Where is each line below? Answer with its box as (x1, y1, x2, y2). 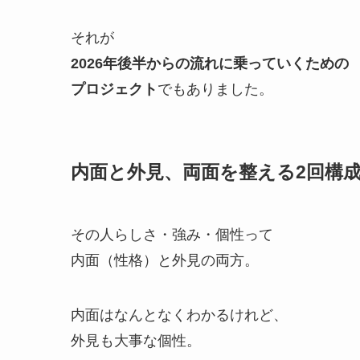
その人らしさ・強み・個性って (71, 227, 273, 243)
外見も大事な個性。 (71, 333, 201, 350)
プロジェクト (71, 81, 157, 98)
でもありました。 (157, 81, 273, 98)
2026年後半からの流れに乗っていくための (71, 55, 349, 72)
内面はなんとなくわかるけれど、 (71, 307, 288, 324)
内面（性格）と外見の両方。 (71, 252, 259, 269)
